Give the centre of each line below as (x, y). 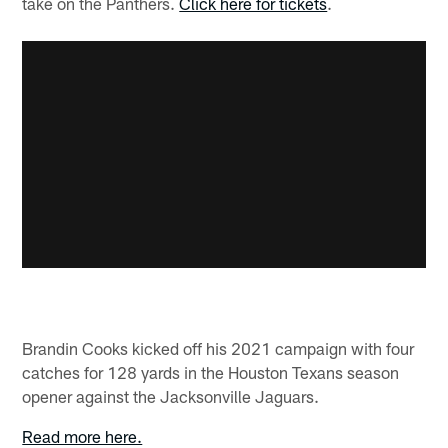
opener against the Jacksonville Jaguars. (171, 396)
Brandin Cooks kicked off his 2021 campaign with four (218, 348)
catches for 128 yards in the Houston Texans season (211, 372)
